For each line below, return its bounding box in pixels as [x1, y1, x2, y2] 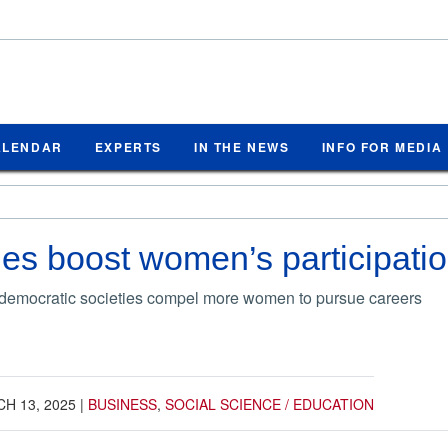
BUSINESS [88, 393, 157, 414]
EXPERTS [94, 137, 163, 156]
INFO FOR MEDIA [321, 137, 443, 156]
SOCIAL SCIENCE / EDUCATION [165, 393, 374, 414]
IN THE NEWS [194, 137, 290, 156]
